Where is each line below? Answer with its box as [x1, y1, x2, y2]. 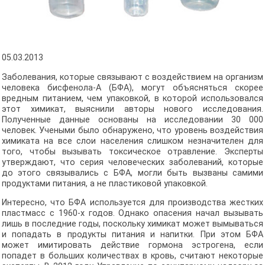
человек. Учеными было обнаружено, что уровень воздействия [1, 125, 264, 135]
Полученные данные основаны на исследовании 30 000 [1, 114, 264, 125]
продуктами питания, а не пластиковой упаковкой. [1, 178, 208, 189]
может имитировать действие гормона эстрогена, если [1, 240, 264, 250]
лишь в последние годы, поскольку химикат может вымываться [1, 219, 264, 229]
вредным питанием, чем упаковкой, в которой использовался [1, 93, 264, 104]
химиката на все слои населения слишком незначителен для [1, 135, 264, 146]
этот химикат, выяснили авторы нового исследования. [1, 104, 264, 114]
